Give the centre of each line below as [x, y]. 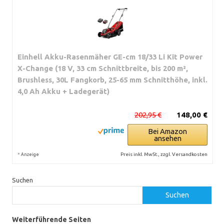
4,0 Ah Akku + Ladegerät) [63, 91]
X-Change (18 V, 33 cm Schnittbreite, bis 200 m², [103, 68]
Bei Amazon [167, 131]
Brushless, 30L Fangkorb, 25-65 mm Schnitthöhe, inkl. [112, 79]
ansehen [167, 138]
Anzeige [30, 154]
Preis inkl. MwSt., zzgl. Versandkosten [164, 154]
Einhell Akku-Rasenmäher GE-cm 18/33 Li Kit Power [110, 56]
